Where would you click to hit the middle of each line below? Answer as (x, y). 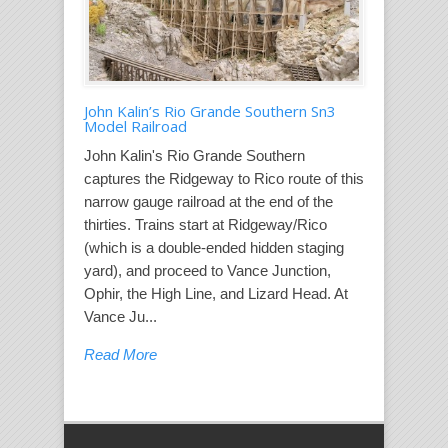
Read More (120, 354)
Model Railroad (135, 125)
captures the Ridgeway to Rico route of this (224, 178)
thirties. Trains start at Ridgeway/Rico (205, 224)
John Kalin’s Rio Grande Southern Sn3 (210, 110)
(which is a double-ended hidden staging (214, 247)
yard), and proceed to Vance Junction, (207, 270)
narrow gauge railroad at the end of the (208, 201)
